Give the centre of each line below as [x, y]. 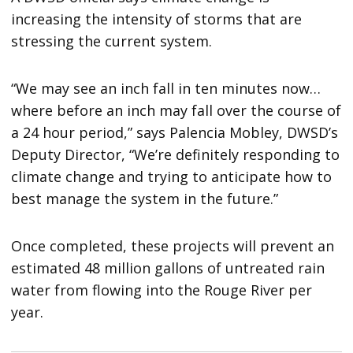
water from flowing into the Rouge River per [162, 290]
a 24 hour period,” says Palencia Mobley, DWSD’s [175, 133]
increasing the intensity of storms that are [157, 19]
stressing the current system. [112, 41]
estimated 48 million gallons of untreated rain [168, 268]
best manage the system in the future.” [145, 199]
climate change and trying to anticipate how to [172, 177]
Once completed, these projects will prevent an [173, 246]
